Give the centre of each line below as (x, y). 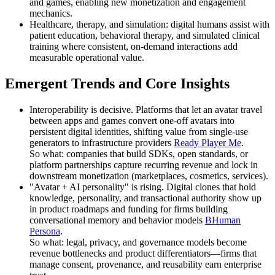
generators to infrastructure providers (102, 142)
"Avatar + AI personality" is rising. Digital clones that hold (143, 187)
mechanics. (51, 14)
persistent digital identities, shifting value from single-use (139, 131)
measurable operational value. (87, 58)
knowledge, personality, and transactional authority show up (145, 198)
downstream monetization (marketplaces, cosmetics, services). (149, 176)
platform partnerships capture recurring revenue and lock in (144, 165)
